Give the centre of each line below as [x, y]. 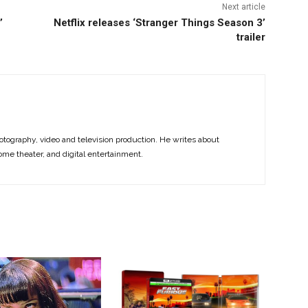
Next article [243, 7]
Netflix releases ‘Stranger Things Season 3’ [159, 23]
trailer [251, 37]
